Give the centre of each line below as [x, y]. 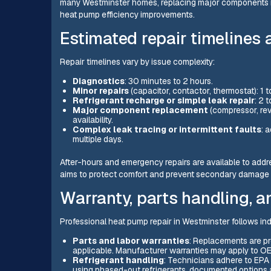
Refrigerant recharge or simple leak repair [163, 100]
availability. [93, 119]
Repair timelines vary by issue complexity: [138, 61]
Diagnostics [98, 81]
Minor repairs [100, 90]
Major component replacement [140, 110]
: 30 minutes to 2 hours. [168, 81]
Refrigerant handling [118, 260]
